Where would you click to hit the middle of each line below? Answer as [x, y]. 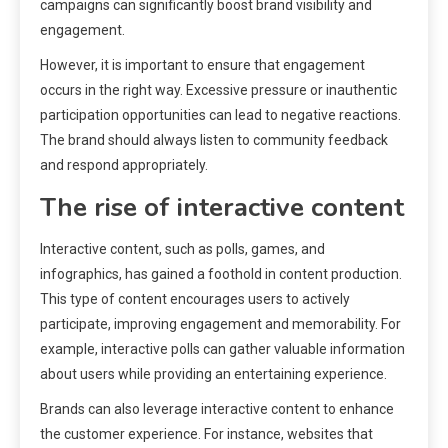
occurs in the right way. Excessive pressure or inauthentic [218, 89]
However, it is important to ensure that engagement [202, 64]
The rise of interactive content [222, 207]
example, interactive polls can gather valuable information [222, 348]
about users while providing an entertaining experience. [213, 373]
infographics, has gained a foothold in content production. [221, 273]
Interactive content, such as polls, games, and [182, 248]
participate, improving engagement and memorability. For [220, 323]
